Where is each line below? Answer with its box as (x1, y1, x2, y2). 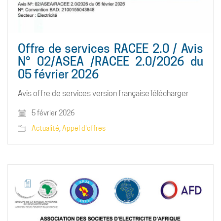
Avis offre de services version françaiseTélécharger (18, 88, 188, 98)
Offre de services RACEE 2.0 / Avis (18, 41, 203, 56)
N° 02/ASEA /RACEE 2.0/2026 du (18, 54, 203, 69)
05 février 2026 (18, 67, 99, 81)
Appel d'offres (62, 124, 106, 132)
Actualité (32, 124, 59, 132)
